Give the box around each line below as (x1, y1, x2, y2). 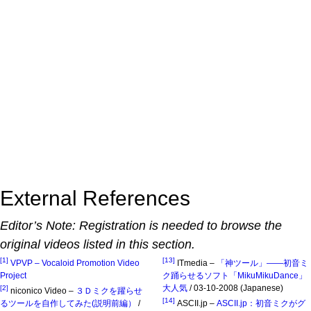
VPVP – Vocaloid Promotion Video (10, 258, 140, 268)
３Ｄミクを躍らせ (76, 285, 142, 296)
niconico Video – (10, 285, 76, 296)
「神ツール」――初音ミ (217, 258, 308, 268)
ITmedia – (177, 258, 217, 268)
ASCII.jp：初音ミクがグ (217, 298, 305, 308)
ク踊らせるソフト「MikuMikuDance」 (162, 270, 307, 280)
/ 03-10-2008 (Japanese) (187, 283, 283, 293)
